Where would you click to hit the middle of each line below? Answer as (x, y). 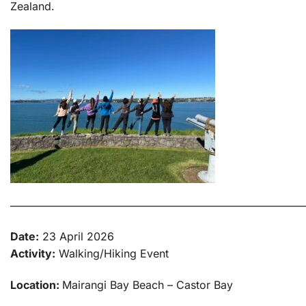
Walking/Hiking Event (112, 254)
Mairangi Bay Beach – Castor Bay (148, 285)
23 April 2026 (76, 237)
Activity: (33, 254)
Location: (36, 285)
